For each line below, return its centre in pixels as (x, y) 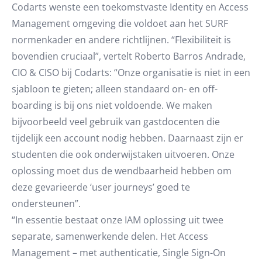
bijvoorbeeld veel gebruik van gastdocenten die (116, 122)
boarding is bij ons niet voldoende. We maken (112, 105)
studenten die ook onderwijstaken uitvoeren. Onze (123, 154)
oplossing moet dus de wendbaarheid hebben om (122, 171)
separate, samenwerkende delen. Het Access (110, 236)
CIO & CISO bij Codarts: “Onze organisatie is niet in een (131, 73)
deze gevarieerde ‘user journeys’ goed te (101, 187)
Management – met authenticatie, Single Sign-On (119, 253)
